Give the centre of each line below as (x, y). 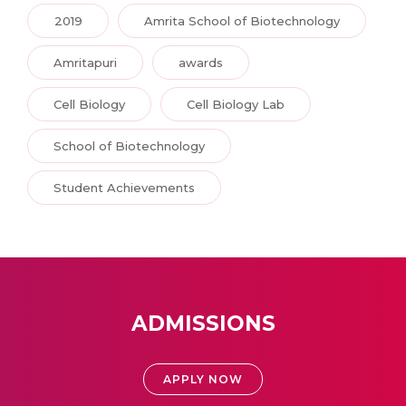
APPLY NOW (203, 379)
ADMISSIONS (203, 323)
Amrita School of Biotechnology (242, 20)
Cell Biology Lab (236, 104)
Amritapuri (85, 62)
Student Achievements (124, 187)
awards (201, 62)
